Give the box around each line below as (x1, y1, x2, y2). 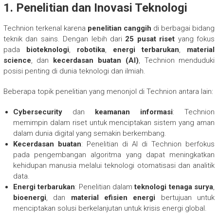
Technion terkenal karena (3, 23, 88, 33)
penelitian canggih (87, 23, 152, 33)
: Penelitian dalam (75, 182, 135, 191)
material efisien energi (71, 193, 156, 202)
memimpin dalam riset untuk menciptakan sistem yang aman (13, 118, 215, 127)
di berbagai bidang (151, 23, 215, 33)
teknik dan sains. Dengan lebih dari (3, 34, 126, 43)
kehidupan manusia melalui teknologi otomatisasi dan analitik (13, 161, 215, 170)
